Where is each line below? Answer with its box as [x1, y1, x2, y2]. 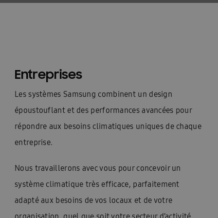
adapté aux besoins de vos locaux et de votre [15, 195, 173, 205]
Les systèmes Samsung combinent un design [15, 89, 172, 99]
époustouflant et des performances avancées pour [15, 105, 192, 115]
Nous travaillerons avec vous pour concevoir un [15, 163, 181, 173]
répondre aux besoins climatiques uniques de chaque [15, 121, 201, 131]
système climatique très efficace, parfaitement [15, 179, 180, 189]
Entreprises [15, 65, 82, 82]
